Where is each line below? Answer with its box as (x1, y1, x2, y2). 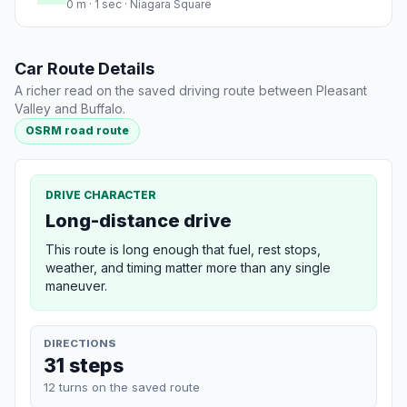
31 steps (44, 352, 124, 377)
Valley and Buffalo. (15, 101, 125, 117)
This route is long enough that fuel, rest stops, (45, 241, 321, 257)
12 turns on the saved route (44, 379, 200, 394)
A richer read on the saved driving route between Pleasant (15, 83, 367, 99)
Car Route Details (15, 59, 154, 79)
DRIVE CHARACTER (45, 187, 156, 202)
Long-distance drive (45, 209, 232, 232)
